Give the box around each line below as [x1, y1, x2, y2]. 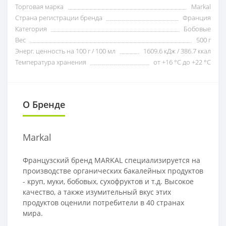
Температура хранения [15, 57, 86, 67]
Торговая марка [15, 2, 64, 11]
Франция [183, 13, 211, 22]
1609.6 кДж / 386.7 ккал [143, 46, 211, 55]
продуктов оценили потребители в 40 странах [23, 197, 184, 207]
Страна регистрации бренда [15, 13, 102, 22]
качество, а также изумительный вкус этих [23, 187, 171, 197]
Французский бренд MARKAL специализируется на [23, 155, 200, 165]
